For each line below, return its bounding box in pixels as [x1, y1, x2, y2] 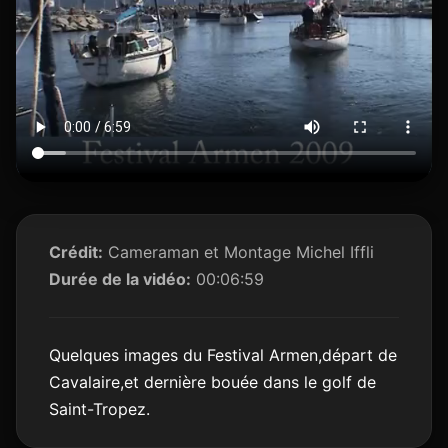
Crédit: [49, 241, 103, 262]
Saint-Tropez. [49, 398, 150, 419]
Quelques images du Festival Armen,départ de [49, 344, 397, 365]
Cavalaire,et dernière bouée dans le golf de [49, 371, 376, 392]
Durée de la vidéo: [49, 268, 191, 289]
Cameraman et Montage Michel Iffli [103, 241, 374, 262]
